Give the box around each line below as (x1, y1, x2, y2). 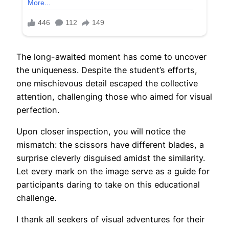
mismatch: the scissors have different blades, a (16, 140, 204, 150)
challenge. (16, 193, 56, 203)
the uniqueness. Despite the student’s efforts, (16, 64, 197, 75)
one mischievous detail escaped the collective (16, 78, 198, 88)
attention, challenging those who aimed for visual (16, 91, 212, 102)
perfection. (16, 104, 59, 115)
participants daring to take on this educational (16, 179, 200, 190)
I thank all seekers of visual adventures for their (16, 214, 204, 225)
